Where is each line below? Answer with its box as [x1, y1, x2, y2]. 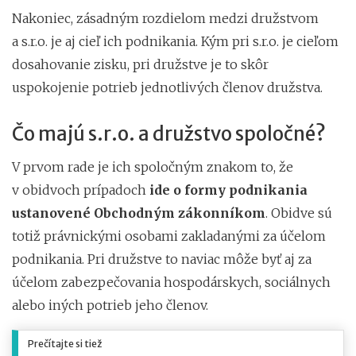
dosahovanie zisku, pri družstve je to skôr [12, 56, 269, 72]
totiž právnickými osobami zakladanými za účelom [12, 227, 326, 244]
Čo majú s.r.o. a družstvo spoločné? [12, 121, 326, 146]
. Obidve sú [265, 204, 332, 221]
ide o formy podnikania [149, 181, 308, 198]
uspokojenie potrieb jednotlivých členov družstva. [12, 79, 323, 95]
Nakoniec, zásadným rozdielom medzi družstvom [12, 10, 319, 26]
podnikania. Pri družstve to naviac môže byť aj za [12, 250, 311, 267]
